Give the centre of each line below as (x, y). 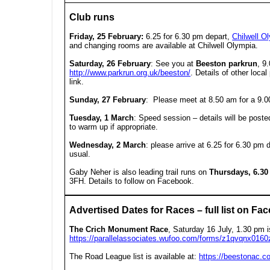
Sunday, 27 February (108, 100)
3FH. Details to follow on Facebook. (132, 181)
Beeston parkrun (227, 64)
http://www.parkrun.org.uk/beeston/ (130, 73)
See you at (176, 64)
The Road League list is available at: (134, 256)
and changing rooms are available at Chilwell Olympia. (164, 46)
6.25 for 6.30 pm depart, (188, 36)
